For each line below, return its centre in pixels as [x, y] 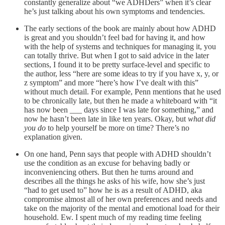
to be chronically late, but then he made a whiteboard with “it [121, 101]
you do [36, 128]
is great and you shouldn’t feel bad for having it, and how [115, 38]
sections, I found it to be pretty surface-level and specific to [117, 65]
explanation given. [53, 137]
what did [202, 119]
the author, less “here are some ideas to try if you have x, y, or [121, 74]
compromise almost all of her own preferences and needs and [121, 199]
